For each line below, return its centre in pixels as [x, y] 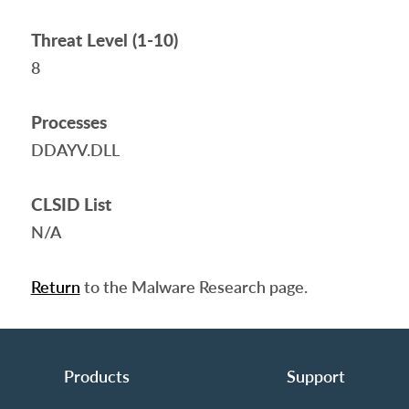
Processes [68, 122]
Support [315, 376]
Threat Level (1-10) [104, 40]
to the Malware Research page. [194, 287]
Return [55, 287]
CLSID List [71, 204]
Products [96, 376]
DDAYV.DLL [75, 150]
